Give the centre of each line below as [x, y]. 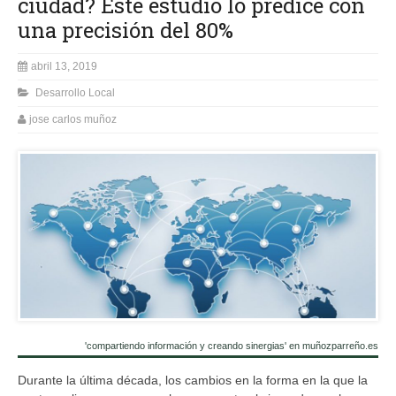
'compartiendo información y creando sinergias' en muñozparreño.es [232, 345]
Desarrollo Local [75, 92]
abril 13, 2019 [64, 66]
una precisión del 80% [126, 30]
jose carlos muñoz [73, 119]
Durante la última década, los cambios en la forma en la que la [193, 380]
